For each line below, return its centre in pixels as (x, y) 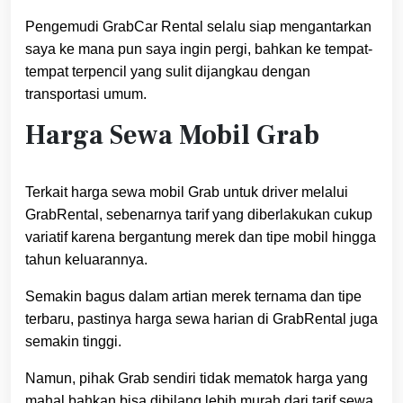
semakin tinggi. (73, 342)
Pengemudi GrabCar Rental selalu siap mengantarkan (198, 27)
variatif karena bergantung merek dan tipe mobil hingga (201, 237)
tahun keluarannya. (86, 260)
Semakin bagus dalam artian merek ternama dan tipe (193, 297)
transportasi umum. (86, 94)
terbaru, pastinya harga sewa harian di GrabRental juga (201, 319)
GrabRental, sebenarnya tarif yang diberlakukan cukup (199, 215)
